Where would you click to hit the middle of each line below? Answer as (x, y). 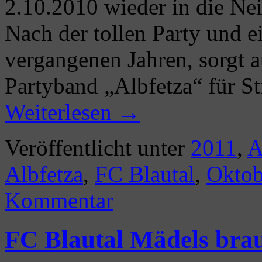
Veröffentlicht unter (95, 147)
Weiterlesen (61, 112)
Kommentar (59, 200)
